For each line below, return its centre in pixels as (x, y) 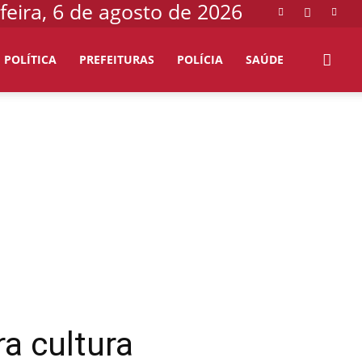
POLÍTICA (30, 59)
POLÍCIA (200, 59)
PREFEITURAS (117, 59)
